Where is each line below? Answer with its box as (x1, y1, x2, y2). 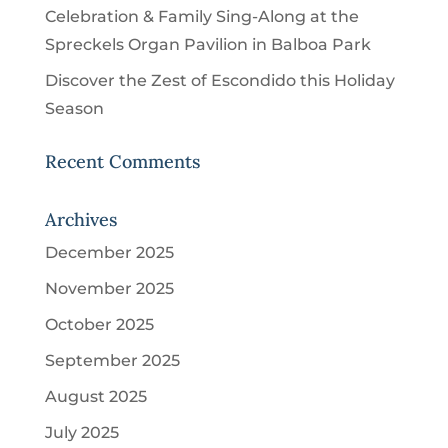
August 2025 (44, 387, 147, 406)
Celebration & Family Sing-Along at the (44, 7, 359, 26)
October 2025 (44, 315, 154, 334)
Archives (44, 208, 117, 231)
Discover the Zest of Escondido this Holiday (44, 71, 395, 90)
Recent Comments (44, 150, 200, 173)
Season (44, 99, 104, 118)
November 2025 (44, 279, 174, 298)
